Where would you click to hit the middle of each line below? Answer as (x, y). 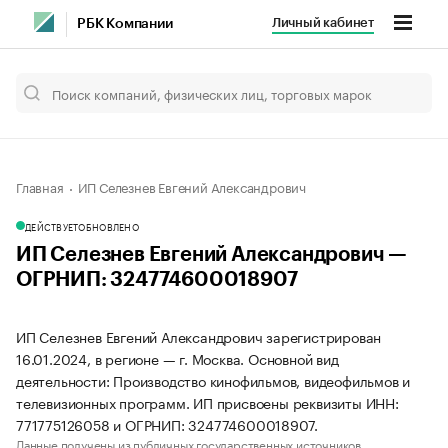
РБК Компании (125, 24)
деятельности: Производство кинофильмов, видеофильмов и (213, 380)
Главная (40, 186)
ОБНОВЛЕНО (108, 226)
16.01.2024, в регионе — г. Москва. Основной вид (177, 358)
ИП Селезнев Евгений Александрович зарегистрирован (199, 336)
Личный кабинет (322, 22)
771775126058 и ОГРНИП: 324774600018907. (167, 424)
